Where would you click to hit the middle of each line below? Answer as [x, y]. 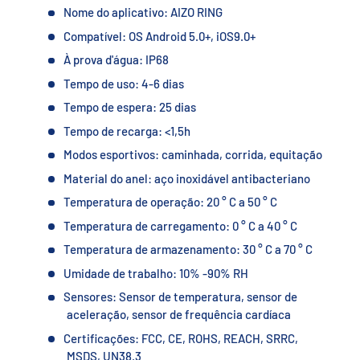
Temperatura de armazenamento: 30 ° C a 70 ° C [188, 250]
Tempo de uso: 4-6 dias [123, 83]
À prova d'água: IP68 [116, 60]
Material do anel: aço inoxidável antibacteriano [186, 178]
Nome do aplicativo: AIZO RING [143, 12]
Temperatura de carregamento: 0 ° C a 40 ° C [180, 225]
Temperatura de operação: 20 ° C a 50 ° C [170, 202]
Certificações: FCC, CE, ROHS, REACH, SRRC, [180, 338]
